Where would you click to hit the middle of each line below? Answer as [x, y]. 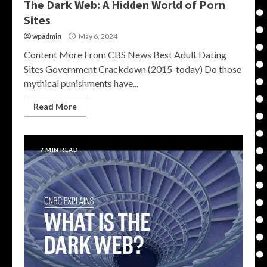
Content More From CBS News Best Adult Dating [125, 55]
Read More [55, 106]
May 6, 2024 [97, 36]
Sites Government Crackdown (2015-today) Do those [133, 69]
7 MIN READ [59, 150]
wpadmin [47, 36]
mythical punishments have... [81, 83]
